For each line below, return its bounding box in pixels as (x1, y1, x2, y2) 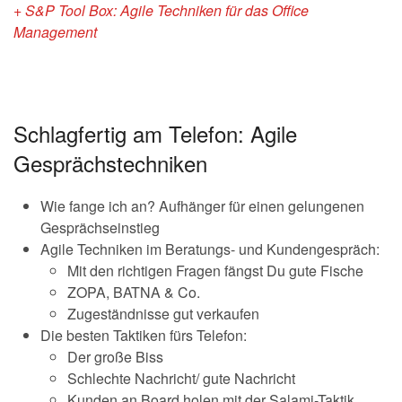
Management (13, 21, 97, 42)
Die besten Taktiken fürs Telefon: (40, 324, 247, 345)
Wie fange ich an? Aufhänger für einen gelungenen (40, 195, 364, 216)
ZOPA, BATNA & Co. (67, 281, 200, 302)
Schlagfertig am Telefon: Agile (13, 117, 297, 149)
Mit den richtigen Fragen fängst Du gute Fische (67, 259, 363, 281)
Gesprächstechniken (13, 146, 207, 179)
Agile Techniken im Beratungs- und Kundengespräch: (40, 238, 380, 259)
